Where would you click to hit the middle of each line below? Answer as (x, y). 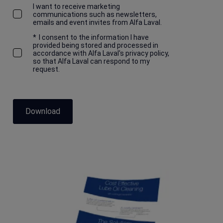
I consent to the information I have (94, 37)
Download (43, 111)
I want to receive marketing (76, 6)
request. (46, 69)
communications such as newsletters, (95, 14)
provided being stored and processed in (96, 45)
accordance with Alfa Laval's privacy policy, (101, 53)
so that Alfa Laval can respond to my (91, 61)
